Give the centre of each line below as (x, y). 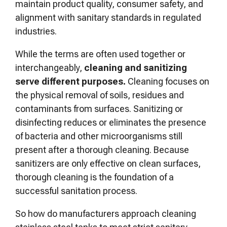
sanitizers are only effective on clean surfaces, (108, 163)
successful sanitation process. (77, 191)
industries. (37, 31)
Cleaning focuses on (167, 81)
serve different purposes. (70, 81)
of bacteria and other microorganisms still (99, 136)
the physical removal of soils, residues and (100, 95)
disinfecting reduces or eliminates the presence (111, 122)
